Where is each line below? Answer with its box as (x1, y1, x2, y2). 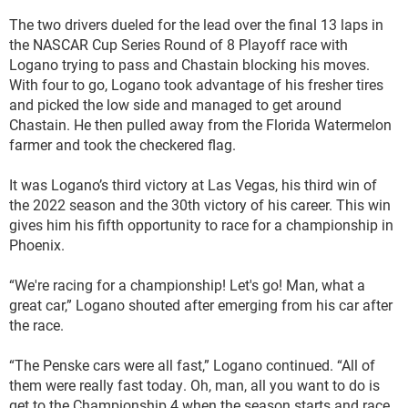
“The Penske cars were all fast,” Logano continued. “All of (9, 355, 375, 374)
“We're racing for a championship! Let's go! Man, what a (9, 275, 365, 294)
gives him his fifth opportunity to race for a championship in (9, 215, 393, 234)
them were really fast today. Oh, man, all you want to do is (9, 375, 380, 394)
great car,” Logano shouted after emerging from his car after (9, 295, 393, 314)
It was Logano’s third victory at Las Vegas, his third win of (9, 175, 377, 194)
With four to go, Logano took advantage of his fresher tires (9, 75, 383, 94)
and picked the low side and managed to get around (9, 95, 342, 114)
